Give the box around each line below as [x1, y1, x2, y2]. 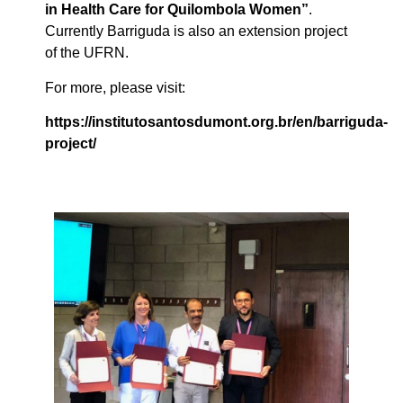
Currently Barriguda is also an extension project [45, 23, 347, 40]
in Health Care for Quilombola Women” [45, 2, 309, 18]
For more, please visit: [45, 79, 185, 95]
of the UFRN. [45, 45, 129, 61]
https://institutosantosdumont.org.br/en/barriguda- [45, 113, 388, 130]
